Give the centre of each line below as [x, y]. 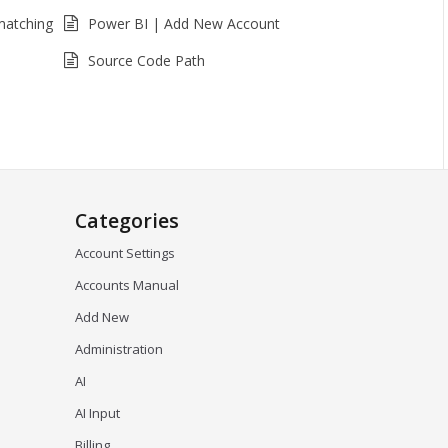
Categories [127, 220]
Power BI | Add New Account [183, 23]
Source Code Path [146, 60]
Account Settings [125, 253]
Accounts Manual [127, 285]
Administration [119, 349]
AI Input [98, 413]
